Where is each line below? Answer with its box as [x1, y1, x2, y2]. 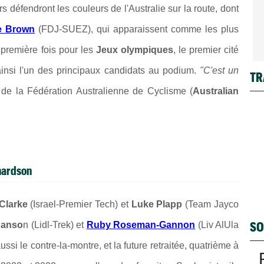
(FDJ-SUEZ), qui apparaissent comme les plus [35, 24, 239, 34]
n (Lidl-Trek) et [23, 219, 87, 230]
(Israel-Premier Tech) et [27, 199, 131, 209]
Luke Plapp [131, 199, 183, 209]
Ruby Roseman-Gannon [86, 219, 196, 230]
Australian [193, 85, 239, 96]
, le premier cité [173, 44, 239, 55]
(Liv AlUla [195, 219, 239, 230]
